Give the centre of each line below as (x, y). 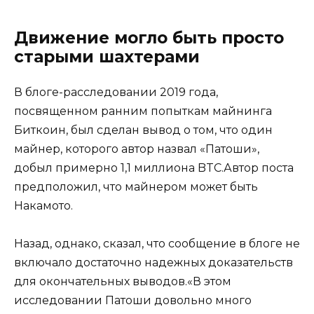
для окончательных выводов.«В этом (123, 281)
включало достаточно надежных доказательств (153, 262)
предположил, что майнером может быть (136, 186)
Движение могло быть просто (149, 37)
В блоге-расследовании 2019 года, (116, 92)
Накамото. (43, 205)
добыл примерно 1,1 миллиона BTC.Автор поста (154, 168)
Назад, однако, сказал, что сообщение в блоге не (157, 243)
